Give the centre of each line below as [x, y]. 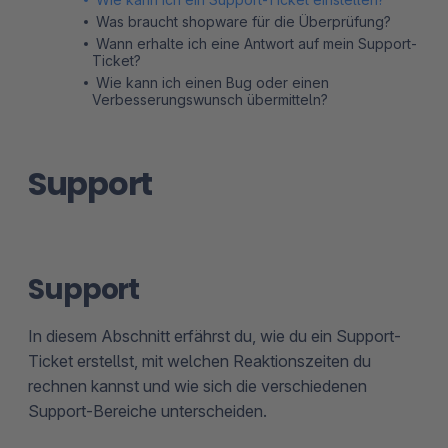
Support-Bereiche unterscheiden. [147, 410]
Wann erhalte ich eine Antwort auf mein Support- [256, 43]
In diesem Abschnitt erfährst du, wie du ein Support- [214, 335]
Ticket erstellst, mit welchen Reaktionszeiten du [199, 360]
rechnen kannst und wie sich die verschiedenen [197, 385]
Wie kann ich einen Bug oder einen [212, 82]
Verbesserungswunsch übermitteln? [210, 99]
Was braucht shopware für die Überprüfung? [243, 21]
